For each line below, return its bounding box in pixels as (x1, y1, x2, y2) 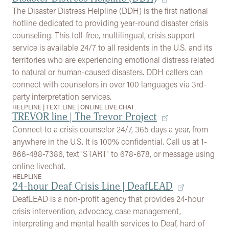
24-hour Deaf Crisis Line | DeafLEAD (12, 180, 173, 193)
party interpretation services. (12, 91, 111, 102)
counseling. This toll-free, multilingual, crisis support (12, 30, 195, 40)
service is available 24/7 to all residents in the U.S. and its (12, 42, 212, 53)
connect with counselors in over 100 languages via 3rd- (12, 79, 207, 89)
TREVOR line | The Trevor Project (12, 110, 157, 123)
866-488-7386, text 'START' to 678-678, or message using (12, 148, 215, 159)
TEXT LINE (46, 103, 76, 111)
